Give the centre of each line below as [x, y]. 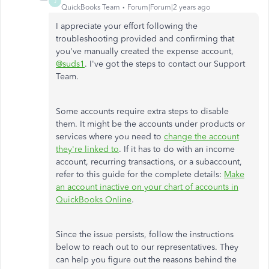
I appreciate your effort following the [127, 26]
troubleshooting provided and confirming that [145, 39]
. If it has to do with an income [177, 149]
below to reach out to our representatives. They [147, 247]
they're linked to [87, 149]
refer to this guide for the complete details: [140, 174]
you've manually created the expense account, [145, 51]
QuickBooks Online [94, 200]
